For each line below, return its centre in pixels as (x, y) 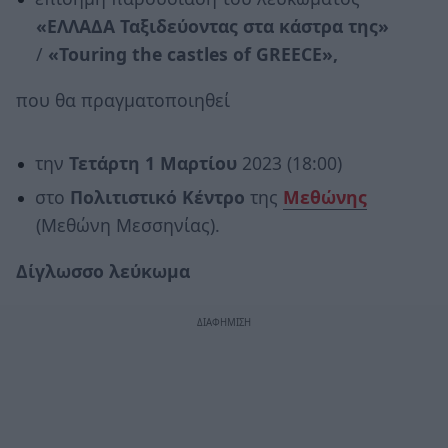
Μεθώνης (324, 197)
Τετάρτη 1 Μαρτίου (152, 162)
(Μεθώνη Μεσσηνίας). (127, 225)
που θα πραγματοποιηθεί (123, 99)
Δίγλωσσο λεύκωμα (103, 270)
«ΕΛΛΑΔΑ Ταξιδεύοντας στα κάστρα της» (212, 25)
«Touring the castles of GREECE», (192, 53)
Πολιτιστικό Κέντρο (157, 197)
